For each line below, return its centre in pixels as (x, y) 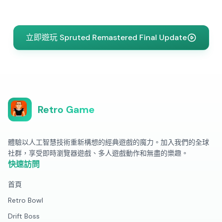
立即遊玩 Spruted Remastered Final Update (106, 37)
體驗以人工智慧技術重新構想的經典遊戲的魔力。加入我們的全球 (109, 142)
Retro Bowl (26, 200)
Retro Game (66, 110)
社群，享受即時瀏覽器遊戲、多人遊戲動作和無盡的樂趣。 (98, 153)
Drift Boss (24, 216)
